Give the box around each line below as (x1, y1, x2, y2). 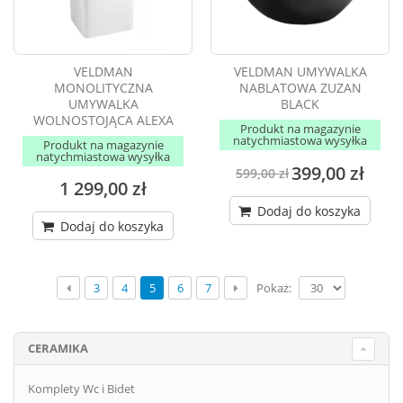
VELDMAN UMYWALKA (233, 63, 367, 81)
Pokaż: (256, 279, 291, 296)
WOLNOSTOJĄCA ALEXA (32, 112, 174, 130)
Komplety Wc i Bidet (28, 381, 135, 398)
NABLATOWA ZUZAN (238, 79, 362, 97)
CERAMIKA (28, 340, 88, 357)
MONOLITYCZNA (53, 79, 153, 97)
